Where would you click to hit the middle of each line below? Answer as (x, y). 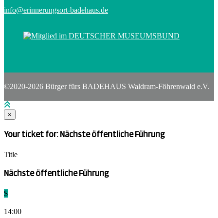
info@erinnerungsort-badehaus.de (56, 10)
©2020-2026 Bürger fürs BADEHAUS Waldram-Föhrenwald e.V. (107, 87)
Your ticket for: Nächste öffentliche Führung (84, 135)
